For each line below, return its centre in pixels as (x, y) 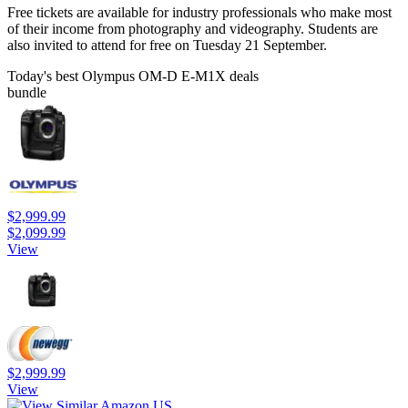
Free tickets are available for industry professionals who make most (199, 13)
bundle (27, 93)
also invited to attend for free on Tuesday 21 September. (167, 46)
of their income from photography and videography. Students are (193, 29)
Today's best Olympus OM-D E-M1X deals (133, 76)
